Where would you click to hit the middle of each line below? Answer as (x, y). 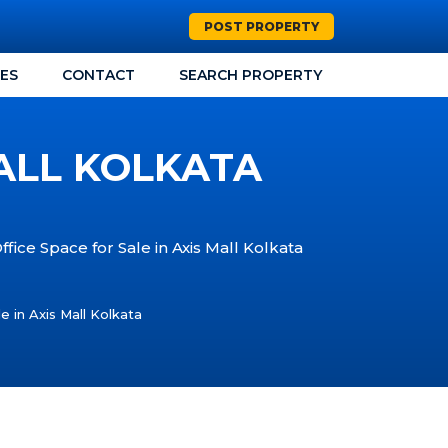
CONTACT (98, 75)
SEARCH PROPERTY (250, 75)
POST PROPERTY (261, 26)
